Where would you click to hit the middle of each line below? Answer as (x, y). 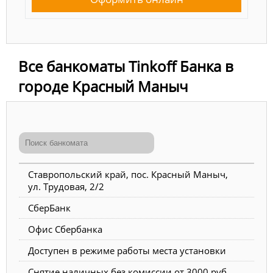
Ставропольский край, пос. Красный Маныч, (128, 174)
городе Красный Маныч (103, 86)
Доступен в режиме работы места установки (127, 250)
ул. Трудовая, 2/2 (66, 186)
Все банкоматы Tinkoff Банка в (126, 66)
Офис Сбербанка (65, 229)
